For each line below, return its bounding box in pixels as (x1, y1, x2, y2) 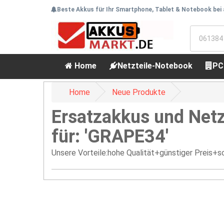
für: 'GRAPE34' (51, 126, 168, 147)
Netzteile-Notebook (117, 61, 192, 70)
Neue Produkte (112, 87, 165, 97)
